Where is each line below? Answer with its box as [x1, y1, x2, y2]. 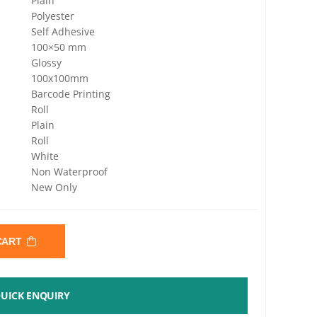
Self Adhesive [31, 24, 96, 38]
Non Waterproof [31, 164, 108, 178]
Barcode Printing [31, 86, 111, 100]
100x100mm [31, 71, 89, 85]
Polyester [31, 8, 75, 23]
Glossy [31, 55, 62, 69]
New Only [31, 180, 78, 194]
